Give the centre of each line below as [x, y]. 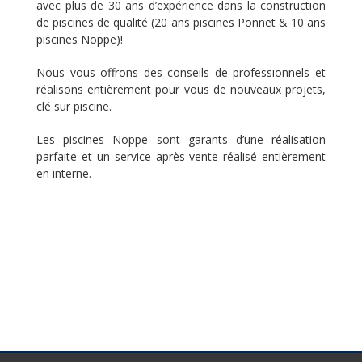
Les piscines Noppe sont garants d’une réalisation [181, 140]
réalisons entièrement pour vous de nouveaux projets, [181, 90]
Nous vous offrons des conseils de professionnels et [181, 73]
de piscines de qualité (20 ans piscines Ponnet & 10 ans [181, 23]
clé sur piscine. [74, 107]
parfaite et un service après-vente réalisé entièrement [181, 157]
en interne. [64, 174]
